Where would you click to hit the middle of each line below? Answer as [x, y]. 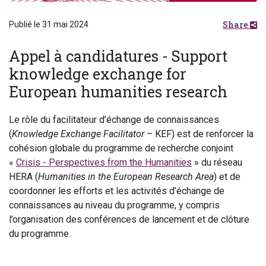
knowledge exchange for [98, 74]
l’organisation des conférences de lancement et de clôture [129, 220]
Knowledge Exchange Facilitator [78, 134]
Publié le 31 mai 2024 [49, 25]
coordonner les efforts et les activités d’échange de [117, 191]
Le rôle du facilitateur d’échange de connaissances [114, 120]
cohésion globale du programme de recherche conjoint [121, 148]
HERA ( [23, 177]
